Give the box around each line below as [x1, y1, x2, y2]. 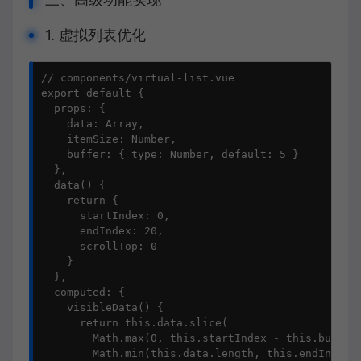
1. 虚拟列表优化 [45, 27, 146, 44]
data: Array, [41, 118, 144, 130]
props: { [41, 102, 106, 114]
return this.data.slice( [41, 317, 228, 329]
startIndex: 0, [41, 210, 170, 222]
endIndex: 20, [41, 225, 164, 237]
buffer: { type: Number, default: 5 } [41, 148, 299, 160]
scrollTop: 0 [41, 240, 157, 252]
